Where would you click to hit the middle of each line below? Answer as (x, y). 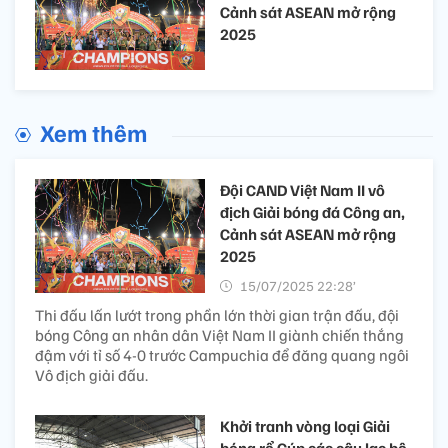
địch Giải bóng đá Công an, (312, 212)
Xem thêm (93, 132)
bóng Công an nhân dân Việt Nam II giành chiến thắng (219, 335)
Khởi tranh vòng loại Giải (305, 426)
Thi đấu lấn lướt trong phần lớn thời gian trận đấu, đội (217, 315)
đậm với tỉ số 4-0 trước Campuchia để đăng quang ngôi (222, 355)
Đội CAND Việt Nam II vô (302, 190)
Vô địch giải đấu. (91, 375)
